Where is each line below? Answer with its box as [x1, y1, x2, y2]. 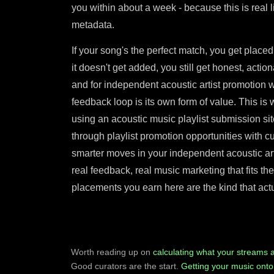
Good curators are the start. [71, 261, 181, 271]
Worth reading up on [71, 247, 153, 257]
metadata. [72, 20, 114, 30]
